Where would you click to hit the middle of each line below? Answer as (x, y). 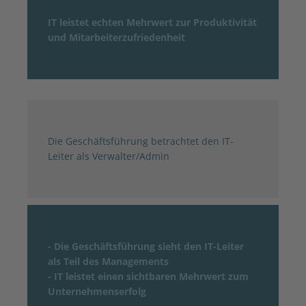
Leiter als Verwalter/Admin (109, 156)
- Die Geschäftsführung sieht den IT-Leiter (146, 246)
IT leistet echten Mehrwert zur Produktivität (152, 22)
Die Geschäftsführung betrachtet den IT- (141, 141)
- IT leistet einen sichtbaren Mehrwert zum (148, 276)
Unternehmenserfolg (97, 291)
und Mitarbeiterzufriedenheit (116, 37)
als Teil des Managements (108, 261)
